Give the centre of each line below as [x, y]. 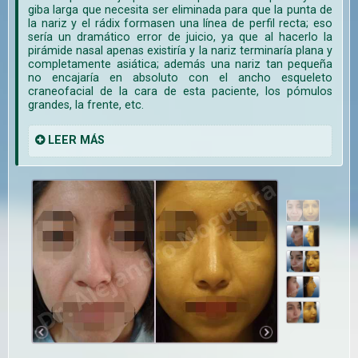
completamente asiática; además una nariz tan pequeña [180, 65]
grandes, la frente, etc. [86, 105]
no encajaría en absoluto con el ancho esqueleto [180, 78]
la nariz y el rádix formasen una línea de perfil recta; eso [180, 24]
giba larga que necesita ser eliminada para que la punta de [180, 10]
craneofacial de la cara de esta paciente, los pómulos [180, 92]
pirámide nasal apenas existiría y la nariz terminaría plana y [180, 51]
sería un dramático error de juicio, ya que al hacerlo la [180, 38]
